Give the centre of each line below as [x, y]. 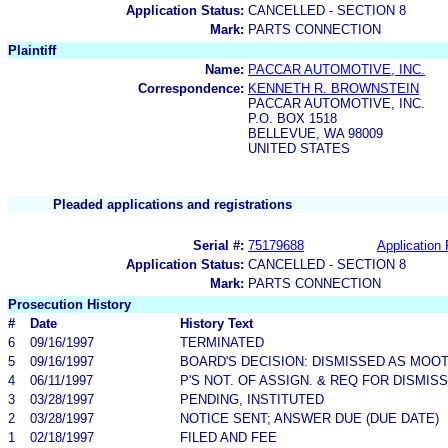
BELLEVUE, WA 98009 [315, 133]
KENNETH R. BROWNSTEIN [333, 88]
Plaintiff [32, 50]
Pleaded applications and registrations [172, 204]
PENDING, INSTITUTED [252, 399]
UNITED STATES [299, 148]
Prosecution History [69, 304]
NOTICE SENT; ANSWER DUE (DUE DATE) [309, 418]
